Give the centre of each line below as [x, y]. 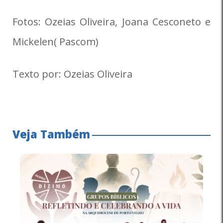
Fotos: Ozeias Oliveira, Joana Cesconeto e [111, 21]
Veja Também [51, 134]
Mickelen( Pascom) [56, 41]
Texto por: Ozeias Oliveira [72, 74]
